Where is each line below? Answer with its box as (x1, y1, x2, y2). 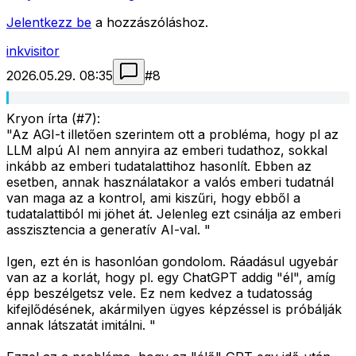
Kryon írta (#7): (6, 110, 100, 127)
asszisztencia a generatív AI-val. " (6, 222, 211, 238)
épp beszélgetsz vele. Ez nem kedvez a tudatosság (6, 285, 312, 302)
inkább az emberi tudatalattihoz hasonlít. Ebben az (6, 158, 311, 175)
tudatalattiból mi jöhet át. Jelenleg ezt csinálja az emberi (6, 206, 341, 222)
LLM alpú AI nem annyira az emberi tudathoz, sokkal (6, 142, 327, 159)
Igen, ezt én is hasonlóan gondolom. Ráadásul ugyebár (6, 253, 339, 270)
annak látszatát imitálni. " (6, 317, 156, 334)
